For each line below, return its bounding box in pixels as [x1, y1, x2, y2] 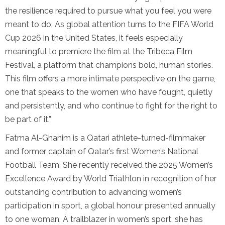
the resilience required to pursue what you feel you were [5, 6, 211, 16]
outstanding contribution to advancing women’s [5, 187, 182, 197]
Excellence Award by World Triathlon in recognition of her [5, 174, 216, 184]
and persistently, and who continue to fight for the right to [5, 101, 217, 111]
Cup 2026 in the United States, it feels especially [5, 33, 183, 43]
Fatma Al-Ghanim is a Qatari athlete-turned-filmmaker [5, 133, 205, 143]
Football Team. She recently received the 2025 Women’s [5, 160, 213, 170]
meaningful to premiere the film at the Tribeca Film [5, 47, 192, 57]
